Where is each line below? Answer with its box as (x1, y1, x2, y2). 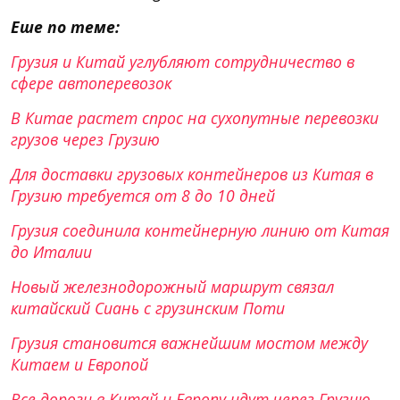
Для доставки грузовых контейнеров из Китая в (11, 162, 373, 185)
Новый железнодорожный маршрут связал (11, 275, 334, 297)
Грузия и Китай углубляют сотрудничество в (11, 50, 354, 72)
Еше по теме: (11, 15, 120, 37)
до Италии (11, 240, 92, 262)
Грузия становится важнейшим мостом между (11, 331, 368, 354)
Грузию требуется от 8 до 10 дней (11, 184, 275, 206)
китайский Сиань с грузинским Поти (11, 296, 285, 319)
